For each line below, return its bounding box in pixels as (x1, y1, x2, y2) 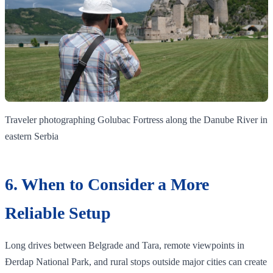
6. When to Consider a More (5, 174, 209, 194)
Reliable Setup (5, 203, 111, 222)
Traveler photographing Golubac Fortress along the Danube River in (5, 114, 268, 125)
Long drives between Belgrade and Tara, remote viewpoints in (5, 239, 244, 250)
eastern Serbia (5, 130, 58, 141)
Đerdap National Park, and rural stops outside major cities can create (5, 256, 267, 267)
